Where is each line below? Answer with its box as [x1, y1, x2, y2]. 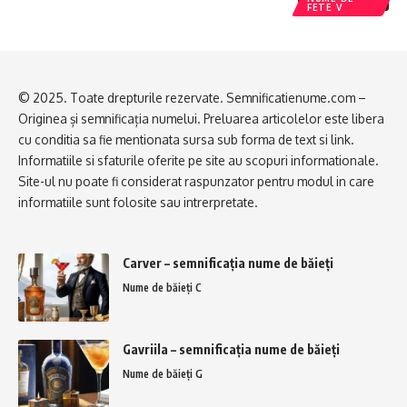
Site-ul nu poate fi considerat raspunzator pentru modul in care [18, 173, 374, 189]
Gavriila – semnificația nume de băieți [123, 341, 340, 357]
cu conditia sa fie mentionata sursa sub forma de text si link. [18, 131, 354, 147]
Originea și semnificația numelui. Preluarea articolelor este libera [18, 110, 384, 126]
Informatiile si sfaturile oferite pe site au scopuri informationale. [18, 152, 379, 168]
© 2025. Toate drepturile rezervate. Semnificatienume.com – [18, 89, 366, 105]
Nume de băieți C [123, 280, 202, 294]
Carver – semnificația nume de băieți [123, 254, 333, 271]
